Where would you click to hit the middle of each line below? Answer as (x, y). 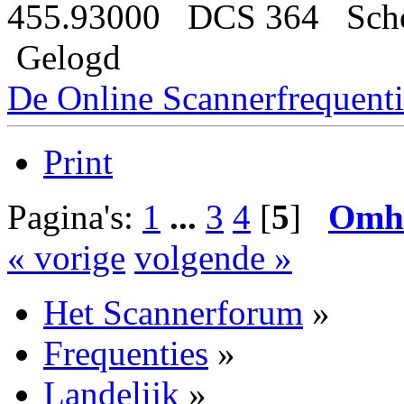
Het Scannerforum (173, 313)
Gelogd (64, 58)
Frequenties (126, 353)
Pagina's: (75, 217)
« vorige (66, 258)
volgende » (213, 258)
